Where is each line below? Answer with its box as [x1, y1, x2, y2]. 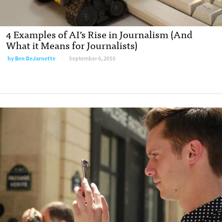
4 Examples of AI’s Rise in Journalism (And [6, 25, 192, 42]
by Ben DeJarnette [7, 54, 55, 62]
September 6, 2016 [69, 54, 115, 62]
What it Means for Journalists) [6, 36, 137, 53]
